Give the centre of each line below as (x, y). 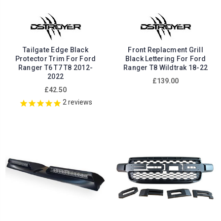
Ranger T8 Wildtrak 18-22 (166, 68)
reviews (79, 102)
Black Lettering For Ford (166, 59)
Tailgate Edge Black (55, 50)
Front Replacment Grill (166, 50)
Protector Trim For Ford (55, 59)
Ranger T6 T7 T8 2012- (55, 68)
